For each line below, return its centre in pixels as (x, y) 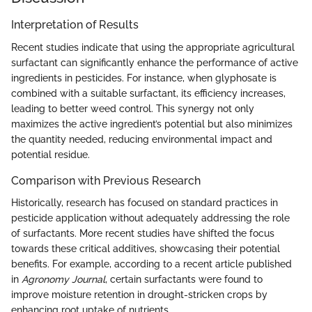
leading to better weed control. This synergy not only (133, 108)
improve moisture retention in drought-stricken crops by (139, 294)
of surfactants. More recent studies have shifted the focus (143, 233)
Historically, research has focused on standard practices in (145, 202)
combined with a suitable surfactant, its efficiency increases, (148, 93)
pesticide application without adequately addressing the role (150, 218)
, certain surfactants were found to (184, 279)
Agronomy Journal (63, 279)
